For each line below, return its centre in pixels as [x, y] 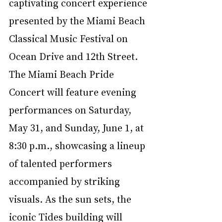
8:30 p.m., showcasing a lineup [78, 145]
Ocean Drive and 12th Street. [75, 56]
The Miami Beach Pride [63, 74]
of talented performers [62, 163]
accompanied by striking [66, 181]
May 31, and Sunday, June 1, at [78, 127]
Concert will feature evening [74, 91]
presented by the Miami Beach [78, 20]
